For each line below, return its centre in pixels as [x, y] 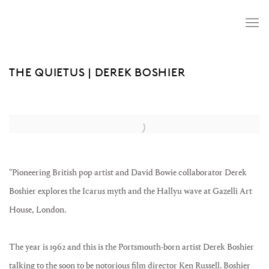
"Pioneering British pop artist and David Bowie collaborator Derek [128, 173]
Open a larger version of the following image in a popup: [109, 124]
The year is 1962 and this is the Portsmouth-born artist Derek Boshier [131, 247]
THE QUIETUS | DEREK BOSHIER [97, 72]
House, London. [38, 210]
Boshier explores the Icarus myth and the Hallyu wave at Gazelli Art [131, 191]
